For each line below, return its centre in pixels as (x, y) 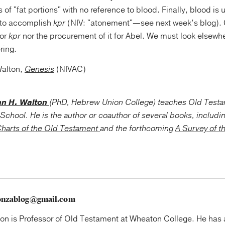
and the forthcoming (138, 129)
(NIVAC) (70, 69)
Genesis (39, 69)
